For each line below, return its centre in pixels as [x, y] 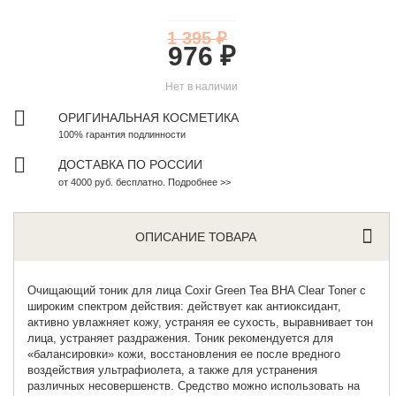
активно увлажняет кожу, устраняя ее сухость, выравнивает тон [201, 322]
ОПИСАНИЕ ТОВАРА [196, 236]
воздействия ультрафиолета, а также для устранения [173, 369]
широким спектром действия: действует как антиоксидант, [185, 306]
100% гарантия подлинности [122, 134]
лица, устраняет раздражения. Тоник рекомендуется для [181, 338]
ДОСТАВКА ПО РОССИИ [131, 164]
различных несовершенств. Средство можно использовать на [194, 385]
